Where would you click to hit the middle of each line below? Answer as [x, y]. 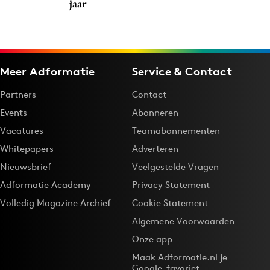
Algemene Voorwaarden [183, 221]
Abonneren [155, 112]
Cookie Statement [170, 202]
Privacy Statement [171, 184]
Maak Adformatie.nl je [180, 257]
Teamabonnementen [176, 130]
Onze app [152, 239]
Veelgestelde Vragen [175, 166]
